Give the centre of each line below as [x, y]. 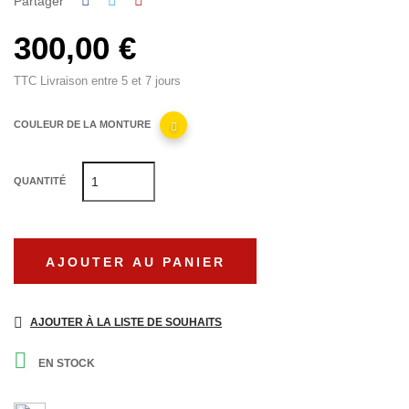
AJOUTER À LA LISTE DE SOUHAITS [126, 322]
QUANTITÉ [40, 181]
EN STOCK [65, 363]
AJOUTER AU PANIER [135, 262]
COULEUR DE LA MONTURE [82, 125]
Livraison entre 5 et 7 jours [110, 80]
